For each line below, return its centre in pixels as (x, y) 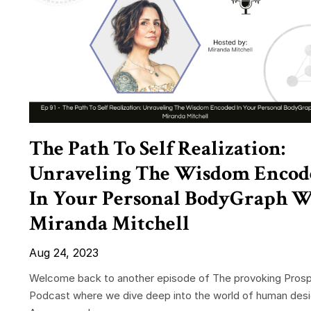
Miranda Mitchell (109, 224)
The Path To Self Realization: (157, 149)
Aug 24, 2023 (64, 253)
